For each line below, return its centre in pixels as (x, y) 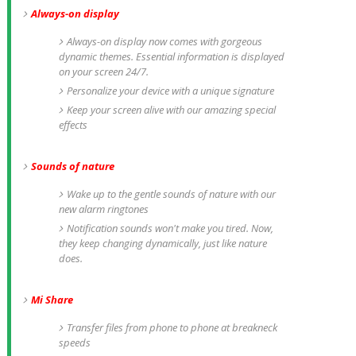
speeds (75, 342)
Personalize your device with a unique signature (170, 91)
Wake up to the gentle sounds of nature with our (171, 194)
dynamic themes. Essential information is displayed (171, 56)
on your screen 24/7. (103, 72)
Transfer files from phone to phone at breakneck (172, 327)
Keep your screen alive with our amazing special (171, 110)
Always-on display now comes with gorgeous (164, 41)
